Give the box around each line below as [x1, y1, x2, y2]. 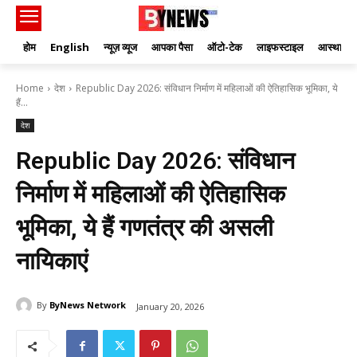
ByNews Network [49, 299, 126, 312]
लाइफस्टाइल [257, 40, 304, 55]
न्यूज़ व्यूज [104, 40, 137, 55]
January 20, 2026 [136, 300, 204, 312]
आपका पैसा [151, 40, 193, 55]
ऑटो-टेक [207, 40, 242, 55]
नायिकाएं [16, 247, 88, 276]
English [50, 40, 89, 55]
